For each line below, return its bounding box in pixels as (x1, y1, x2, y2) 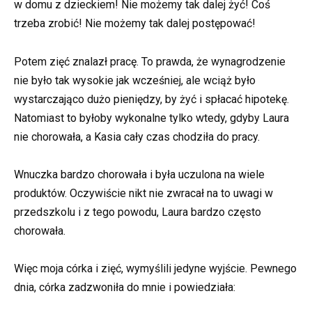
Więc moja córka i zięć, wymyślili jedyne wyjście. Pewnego (14, 261, 297, 275)
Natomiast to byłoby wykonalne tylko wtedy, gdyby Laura (14, 111, 289, 125)
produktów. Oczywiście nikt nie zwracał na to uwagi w (14, 186, 273, 200)
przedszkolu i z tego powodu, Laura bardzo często (14, 205, 261, 219)
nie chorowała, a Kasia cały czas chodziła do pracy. (14, 130, 260, 143)
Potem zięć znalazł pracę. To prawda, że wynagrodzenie (14, 54, 286, 68)
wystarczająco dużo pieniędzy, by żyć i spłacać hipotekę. (14, 92, 289, 106)
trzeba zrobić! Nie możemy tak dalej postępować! (14, 17, 256, 31)
